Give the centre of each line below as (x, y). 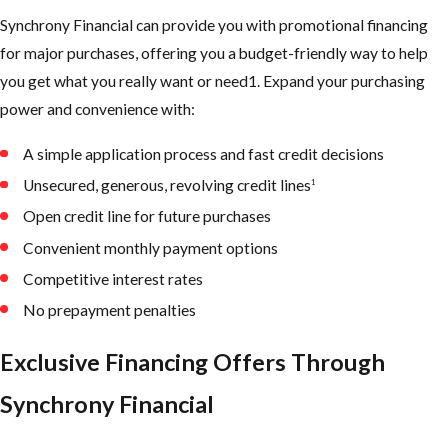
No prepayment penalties (110, 309)
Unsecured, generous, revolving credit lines (167, 185)
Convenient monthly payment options (151, 247)
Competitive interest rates (113, 278)
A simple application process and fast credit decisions (204, 154)
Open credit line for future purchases (147, 216)
